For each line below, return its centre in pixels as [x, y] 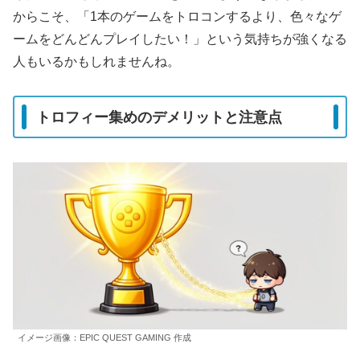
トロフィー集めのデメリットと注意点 [159, 117]
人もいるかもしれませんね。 [96, 61]
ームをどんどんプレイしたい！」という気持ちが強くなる [180, 39]
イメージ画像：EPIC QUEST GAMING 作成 [104, 337]
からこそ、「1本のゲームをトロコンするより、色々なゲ [177, 16]
